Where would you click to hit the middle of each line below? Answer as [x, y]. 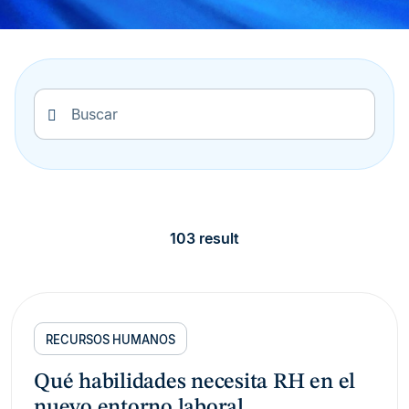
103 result [204, 238]
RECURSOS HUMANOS [110, 339]
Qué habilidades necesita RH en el [195, 383]
